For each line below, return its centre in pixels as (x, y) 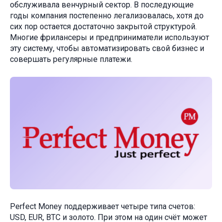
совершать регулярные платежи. (72, 59)
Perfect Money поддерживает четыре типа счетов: (103, 207)
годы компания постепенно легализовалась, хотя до (107, 15)
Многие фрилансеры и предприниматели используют (110, 37)
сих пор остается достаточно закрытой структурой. (103, 26)
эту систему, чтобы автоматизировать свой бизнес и (107, 48)
